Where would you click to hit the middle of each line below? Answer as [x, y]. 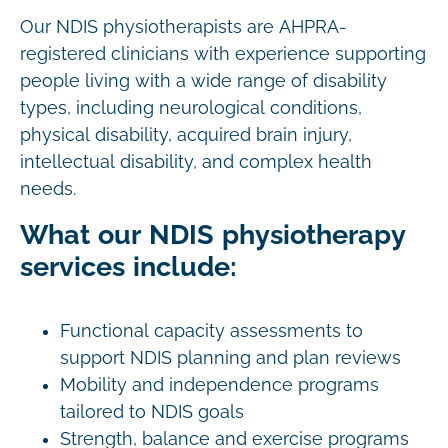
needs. [50, 189]
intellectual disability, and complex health [196, 162]
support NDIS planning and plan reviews [233, 358]
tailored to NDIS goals [154, 412]
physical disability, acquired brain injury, [186, 135]
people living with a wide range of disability [203, 81]
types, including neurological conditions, [191, 108]
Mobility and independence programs [219, 385]
